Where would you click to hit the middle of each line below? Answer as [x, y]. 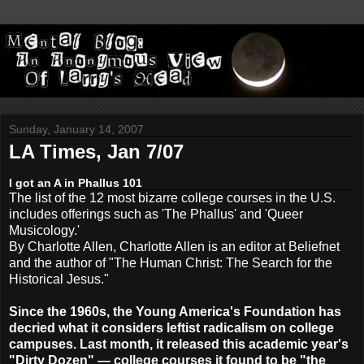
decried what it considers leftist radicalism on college [171, 327]
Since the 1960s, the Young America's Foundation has [175, 311]
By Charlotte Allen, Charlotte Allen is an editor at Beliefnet [174, 246]
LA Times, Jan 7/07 [96, 152]
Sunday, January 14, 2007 [76, 130]
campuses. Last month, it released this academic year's [179, 344]
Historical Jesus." [59, 279]
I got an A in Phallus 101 [76, 182]
